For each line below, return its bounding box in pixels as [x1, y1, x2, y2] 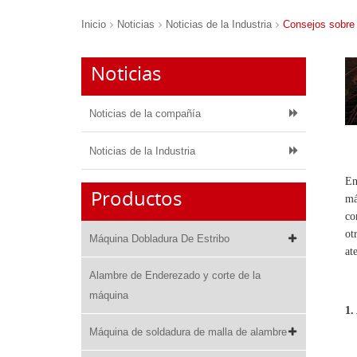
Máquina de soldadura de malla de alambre [89, 326, 287, 338]
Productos [91, 186, 182, 211]
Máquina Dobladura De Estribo [89, 233, 229, 245]
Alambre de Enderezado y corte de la [89, 269, 261, 281]
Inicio [81, 18, 106, 30]
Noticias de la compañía [89, 108, 201, 120]
